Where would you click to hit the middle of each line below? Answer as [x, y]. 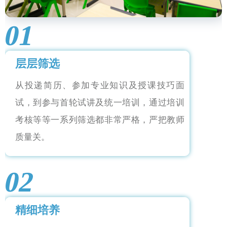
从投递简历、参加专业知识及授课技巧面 [100, 86]
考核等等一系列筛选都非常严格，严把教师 [100, 120]
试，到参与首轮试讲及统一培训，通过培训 [100, 103]
